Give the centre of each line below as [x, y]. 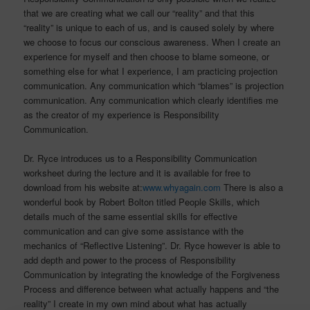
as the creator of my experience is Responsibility [122, 115]
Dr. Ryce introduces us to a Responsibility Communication [140, 158]
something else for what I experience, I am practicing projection [151, 71]
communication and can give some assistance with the [134, 231]
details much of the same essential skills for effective [131, 217]
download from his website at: [83, 188]
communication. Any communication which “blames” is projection [154, 86]
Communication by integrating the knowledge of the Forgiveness [152, 275]
